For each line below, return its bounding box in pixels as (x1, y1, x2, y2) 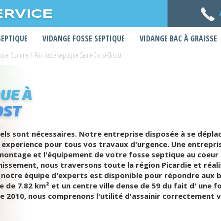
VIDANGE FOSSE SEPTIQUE (42, 33, 125, 44)
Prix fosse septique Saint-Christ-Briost (35, 50, 121, 60)
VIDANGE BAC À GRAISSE (140, 33, 217, 44)
